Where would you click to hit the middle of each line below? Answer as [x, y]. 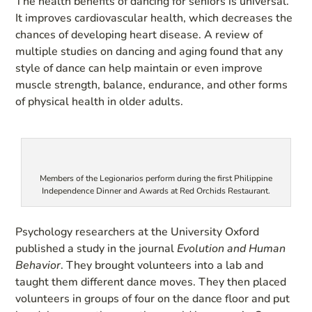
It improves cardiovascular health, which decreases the [154, 18]
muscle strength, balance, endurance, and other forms [152, 85]
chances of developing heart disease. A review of [139, 34]
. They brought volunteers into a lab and [162, 265]
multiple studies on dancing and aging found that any [149, 51]
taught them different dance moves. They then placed [151, 282]
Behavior [38, 265]
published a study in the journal [95, 248]
